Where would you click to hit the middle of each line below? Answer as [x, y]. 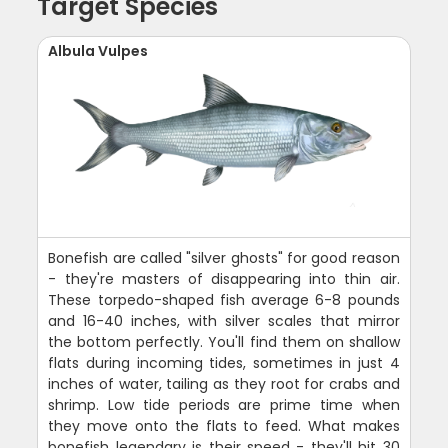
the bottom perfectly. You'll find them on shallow [224, 342]
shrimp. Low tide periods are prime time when [224, 405]
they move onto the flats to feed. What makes [224, 426]
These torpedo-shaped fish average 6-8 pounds [224, 300]
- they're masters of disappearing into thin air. [224, 279]
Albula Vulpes [98, 51]
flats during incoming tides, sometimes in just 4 [224, 363]
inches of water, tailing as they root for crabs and [224, 384]
